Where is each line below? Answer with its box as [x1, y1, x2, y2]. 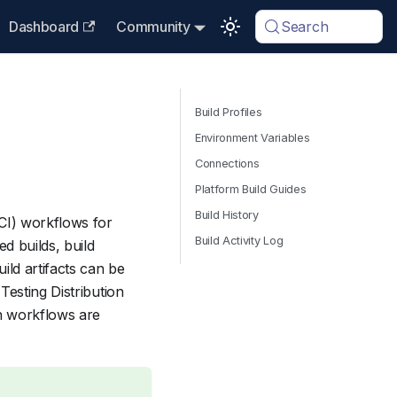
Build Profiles [195, 105, 262, 119]
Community [116, 18, 191, 35]
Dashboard [8, 18, 80, 35]
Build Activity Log [195, 234, 284, 247]
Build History [195, 208, 259, 222]
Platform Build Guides [195, 183, 307, 196]
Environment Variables [195, 131, 310, 144]
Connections [195, 157, 260, 170]
